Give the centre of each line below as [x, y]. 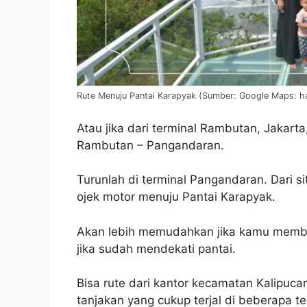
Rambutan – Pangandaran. [150, 145]
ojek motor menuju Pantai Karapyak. [176, 197]
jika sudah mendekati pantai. [156, 248]
